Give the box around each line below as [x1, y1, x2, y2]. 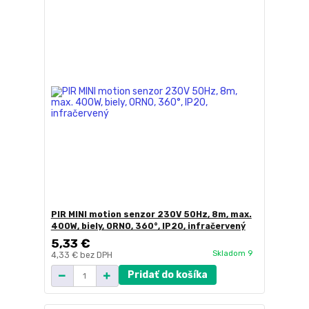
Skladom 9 [212, 248, 255, 259]
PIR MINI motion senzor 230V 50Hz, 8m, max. [50, 210, 252, 219]
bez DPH [79, 250, 112, 260]
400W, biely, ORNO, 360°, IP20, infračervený [50, 221, 246, 231]
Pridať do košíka [127, 269, 208, 281]
